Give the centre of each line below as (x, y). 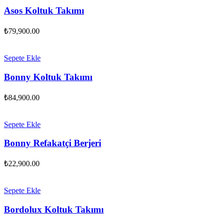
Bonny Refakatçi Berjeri (53, 143)
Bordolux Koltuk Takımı (54, 209)
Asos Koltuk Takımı (44, 11)
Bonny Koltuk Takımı (48, 77)
